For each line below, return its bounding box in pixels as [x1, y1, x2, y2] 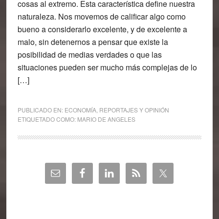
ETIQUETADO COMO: [17, 115, 77, 123]
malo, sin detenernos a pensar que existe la [17, 36, 168, 47]
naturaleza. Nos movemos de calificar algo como [17, 11, 186, 22]
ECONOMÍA [64, 106, 96, 114]
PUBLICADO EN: [17, 106, 65, 114]
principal [17, 188, 60, 205]
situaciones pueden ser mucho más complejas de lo [17, 62, 197, 73]
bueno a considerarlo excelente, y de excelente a [17, 23, 187, 35]
